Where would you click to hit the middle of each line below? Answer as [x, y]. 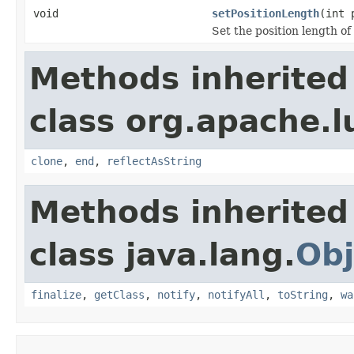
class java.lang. [162, 254]
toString [303, 294]
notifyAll [236, 294]
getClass [119, 294]
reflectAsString [154, 161]
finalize [56, 294]
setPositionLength [265, 13]
